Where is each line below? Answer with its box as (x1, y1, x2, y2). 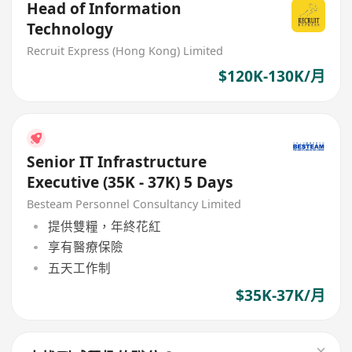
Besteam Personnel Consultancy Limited (27, 196, 242, 211)
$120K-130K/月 (218, 66, 325, 87)
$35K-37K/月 (235, 284, 325, 306)
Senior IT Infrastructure (27, 151, 207, 172)
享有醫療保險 (47, 238, 123, 256)
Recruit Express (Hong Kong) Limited (27, 42, 224, 58)
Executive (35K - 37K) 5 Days (27, 171, 234, 192)
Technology (27, 18, 114, 39)
